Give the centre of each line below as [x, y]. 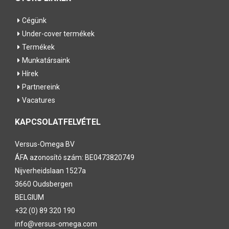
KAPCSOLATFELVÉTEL [58, 122]
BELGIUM [29, 197]
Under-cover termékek [58, 33]
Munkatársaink [46, 60]
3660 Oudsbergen [44, 184]
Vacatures [39, 100]
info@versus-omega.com [56, 224]
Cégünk [34, 20]
